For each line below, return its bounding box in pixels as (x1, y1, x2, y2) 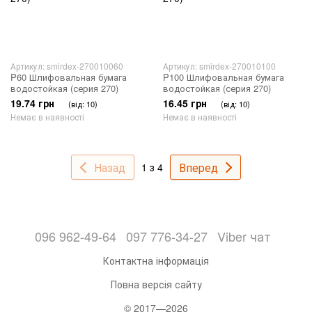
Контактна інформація (103, 253, 209, 267)
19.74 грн (10, 96, 54, 110)
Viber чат (217, 227, 271, 245)
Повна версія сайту (110, 277, 202, 291)
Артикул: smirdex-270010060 (10, 60, 123, 72)
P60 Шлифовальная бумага (10, 70, 127, 84)
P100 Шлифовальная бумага (163, 70, 284, 84)
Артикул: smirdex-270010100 (163, 60, 276, 72)
